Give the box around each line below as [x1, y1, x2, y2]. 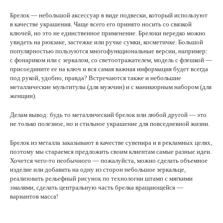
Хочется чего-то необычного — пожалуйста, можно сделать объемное [10, 157, 208, 164]
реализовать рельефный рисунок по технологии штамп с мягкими [10, 175, 193, 182]
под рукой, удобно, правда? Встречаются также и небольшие [10, 74, 181, 82]
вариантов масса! [10, 193, 58, 200]
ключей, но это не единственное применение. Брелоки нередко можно [10, 29, 206, 37]
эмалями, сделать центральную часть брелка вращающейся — [10, 184, 183, 191]
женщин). [10, 92, 36, 100]
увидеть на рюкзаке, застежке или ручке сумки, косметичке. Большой [10, 38, 203, 46]
